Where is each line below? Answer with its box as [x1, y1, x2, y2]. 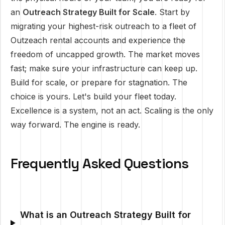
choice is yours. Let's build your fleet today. [11, 91, 176, 101]
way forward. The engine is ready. [11, 120, 140, 130]
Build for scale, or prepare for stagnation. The [11, 77, 187, 87]
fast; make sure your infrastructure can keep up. [11, 63, 197, 73]
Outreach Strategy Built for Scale [23, 7, 155, 17]
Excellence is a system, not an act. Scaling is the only [11, 105, 213, 116]
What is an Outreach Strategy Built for [20, 209, 191, 220]
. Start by [155, 7, 190, 17]
